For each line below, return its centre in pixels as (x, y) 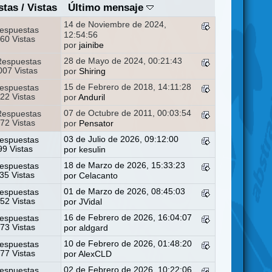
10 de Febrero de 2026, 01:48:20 (128, 243)
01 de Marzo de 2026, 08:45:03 (125, 191)
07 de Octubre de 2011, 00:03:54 (128, 113)
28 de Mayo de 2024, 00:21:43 (123, 61)
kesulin (93, 149)
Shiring (93, 71)
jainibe (92, 45)
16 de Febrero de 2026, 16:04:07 (128, 217)
